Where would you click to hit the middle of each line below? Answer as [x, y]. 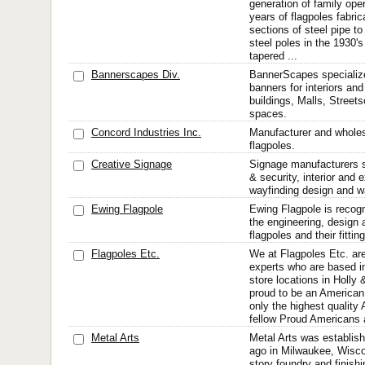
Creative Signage [132, 164]
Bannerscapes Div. [136, 75]
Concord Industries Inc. [146, 132]
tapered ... [273, 56]
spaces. [268, 114]
